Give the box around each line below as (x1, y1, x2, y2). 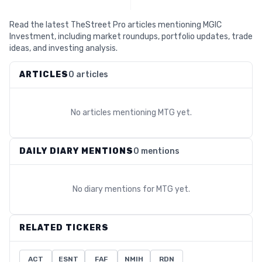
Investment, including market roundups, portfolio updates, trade (9, 32, 253, 42)
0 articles (68, 70, 108, 80)
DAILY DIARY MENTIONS (19, 146, 133, 156)
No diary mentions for (72, 184, 156, 194)
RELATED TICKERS (19, 223, 109, 233)
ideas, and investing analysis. (9, 43, 118, 53)
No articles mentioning (70, 108, 158, 118)
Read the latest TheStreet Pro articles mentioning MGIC (9, 20, 222, 30)
